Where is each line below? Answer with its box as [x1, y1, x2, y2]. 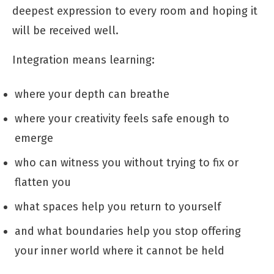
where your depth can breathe [15, 87, 169, 101]
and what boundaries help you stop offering [15, 224, 241, 238]
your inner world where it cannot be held [15, 243, 224, 257]
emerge [15, 131, 53, 145]
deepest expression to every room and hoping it [12, 4, 257, 18]
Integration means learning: [12, 53, 155, 67]
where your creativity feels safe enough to [15, 111, 229, 125]
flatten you [15, 175, 71, 189]
